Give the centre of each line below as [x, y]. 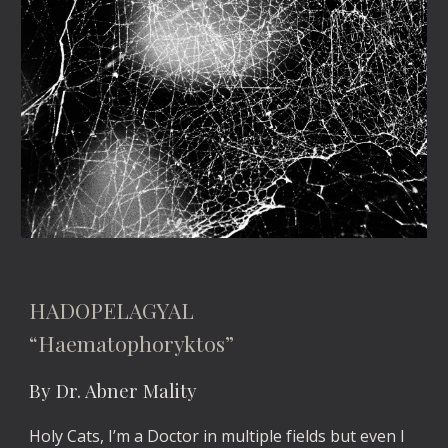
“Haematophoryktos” [132, 343]
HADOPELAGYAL [122, 310]
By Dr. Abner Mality [113, 391]
